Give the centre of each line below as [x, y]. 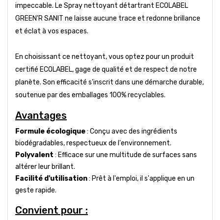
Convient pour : [52, 210]
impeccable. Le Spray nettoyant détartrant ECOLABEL [102, 5]
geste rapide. [36, 190]
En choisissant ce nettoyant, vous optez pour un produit [105, 56]
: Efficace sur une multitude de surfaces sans [125, 155]
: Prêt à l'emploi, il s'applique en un [141, 178]
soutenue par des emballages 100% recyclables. [90, 95]
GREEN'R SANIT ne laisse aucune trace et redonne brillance [108, 18]
